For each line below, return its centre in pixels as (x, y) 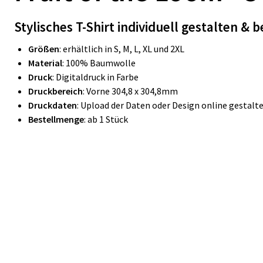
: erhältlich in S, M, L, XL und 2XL (122, 49)
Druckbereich (55, 91)
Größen (44, 49)
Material (45, 63)
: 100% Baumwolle (99, 63)
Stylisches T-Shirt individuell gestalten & (132, 27)
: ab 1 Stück (106, 119)
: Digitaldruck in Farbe (95, 77)
